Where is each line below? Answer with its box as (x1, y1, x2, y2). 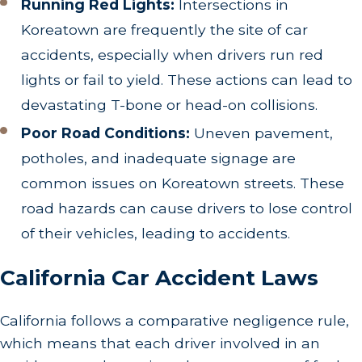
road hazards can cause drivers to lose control (21, 199, 353, 217)
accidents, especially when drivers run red (21, 46, 324, 64)
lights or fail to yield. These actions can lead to (21, 71, 353, 89)
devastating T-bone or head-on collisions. (21, 96, 318, 114)
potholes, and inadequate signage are (21, 149, 297, 166)
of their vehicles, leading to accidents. (21, 224, 291, 242)
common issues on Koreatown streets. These (21, 174, 345, 192)
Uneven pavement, (190, 124, 334, 141)
